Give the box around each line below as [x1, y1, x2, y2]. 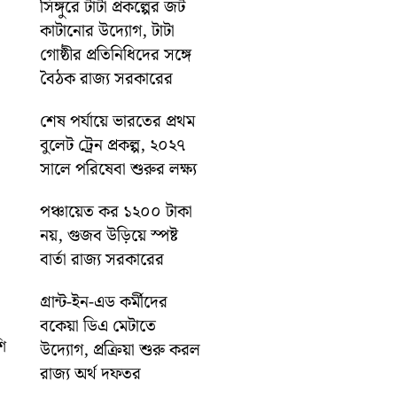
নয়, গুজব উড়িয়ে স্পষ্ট [40, 222, 179, 250]
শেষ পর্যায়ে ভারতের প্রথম [40, 107, 196, 136]
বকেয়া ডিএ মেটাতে [40, 312, 157, 340]
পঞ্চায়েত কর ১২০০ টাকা [40, 198, 193, 226]
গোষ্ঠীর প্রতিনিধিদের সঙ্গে [40, 41, 192, 69]
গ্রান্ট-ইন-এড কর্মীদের [40, 288, 168, 316]
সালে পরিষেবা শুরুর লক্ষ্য [40, 155, 198, 183]
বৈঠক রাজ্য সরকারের [40, 65, 174, 93]
